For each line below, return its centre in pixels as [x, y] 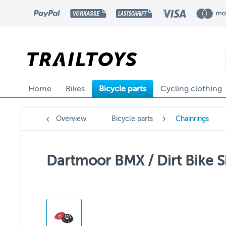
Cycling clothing [191, 89]
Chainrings [192, 119]
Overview [71, 119]
